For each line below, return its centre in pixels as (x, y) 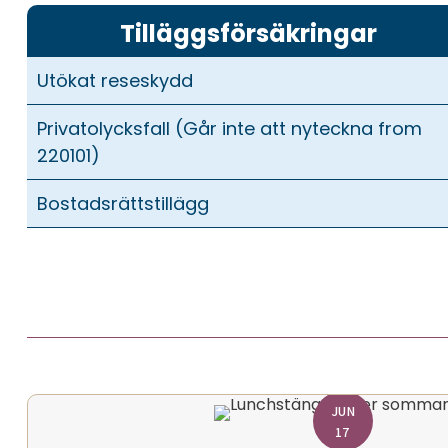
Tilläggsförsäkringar (248, 33)
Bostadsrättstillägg (122, 203)
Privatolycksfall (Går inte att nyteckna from (229, 128)
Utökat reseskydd (114, 80)
